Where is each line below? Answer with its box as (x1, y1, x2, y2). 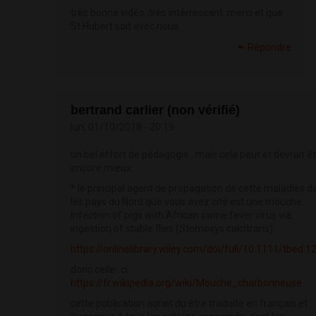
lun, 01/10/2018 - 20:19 (71, 121, 174, 133)
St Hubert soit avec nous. (71, 20, 181, 32)
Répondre (248, 42, 291, 54)
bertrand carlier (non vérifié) (71, 103, 240, 118)
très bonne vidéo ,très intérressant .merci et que (71, 7, 283, 19)
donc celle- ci (71, 264, 128, 276)
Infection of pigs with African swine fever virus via (71, 209, 291, 221)
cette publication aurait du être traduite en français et (71, 298, 308, 310)
